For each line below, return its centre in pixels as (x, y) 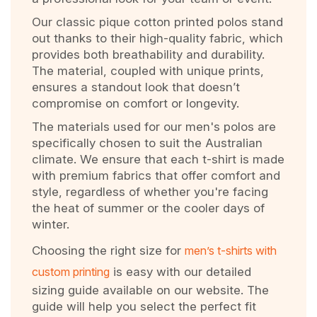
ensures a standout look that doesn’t (136, 87)
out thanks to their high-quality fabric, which (157, 38)
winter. (51, 224)
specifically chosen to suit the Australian (147, 143)
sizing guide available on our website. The (150, 290)
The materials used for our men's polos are (154, 127)
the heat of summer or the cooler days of (148, 208)
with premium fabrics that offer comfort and (156, 175)
